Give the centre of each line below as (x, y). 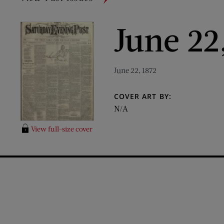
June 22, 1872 (135, 70)
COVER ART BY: (143, 96)
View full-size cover (61, 129)
